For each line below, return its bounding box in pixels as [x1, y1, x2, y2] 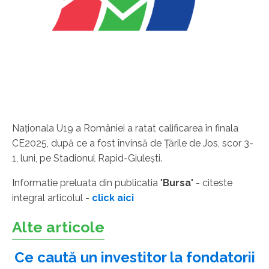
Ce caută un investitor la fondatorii [14, 248, 255, 266]
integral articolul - [12, 192, 92, 204]
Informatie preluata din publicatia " [12, 177, 163, 189]
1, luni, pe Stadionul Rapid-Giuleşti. [12, 152, 162, 164]
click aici [92, 192, 134, 204]
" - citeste [191, 177, 232, 189]
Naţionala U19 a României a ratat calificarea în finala [12, 122, 238, 134]
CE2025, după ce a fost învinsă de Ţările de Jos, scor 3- [12, 137, 253, 149]
